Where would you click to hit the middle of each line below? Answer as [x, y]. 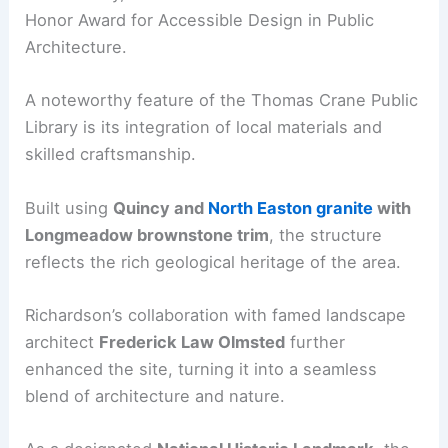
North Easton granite [291, 207]
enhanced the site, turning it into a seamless [201, 368]
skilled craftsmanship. [111, 154]
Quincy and [161, 207]
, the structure [326, 234]
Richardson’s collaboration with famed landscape [216, 314]
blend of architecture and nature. [155, 395]
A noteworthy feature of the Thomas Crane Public [222, 100]
